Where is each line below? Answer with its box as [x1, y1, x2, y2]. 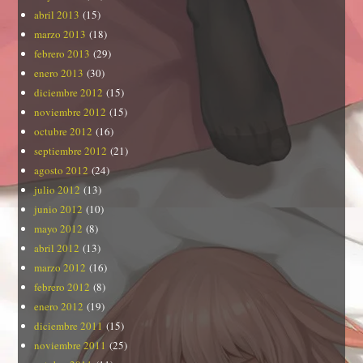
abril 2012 [34, 240, 80, 255]
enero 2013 [34, 65, 84, 80]
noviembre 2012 [34, 104, 107, 119]
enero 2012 [34, 298, 84, 314]
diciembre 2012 [34, 84, 104, 100]
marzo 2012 [34, 259, 87, 275]
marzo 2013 [34, 26, 87, 41]
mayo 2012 [34, 220, 83, 236]
